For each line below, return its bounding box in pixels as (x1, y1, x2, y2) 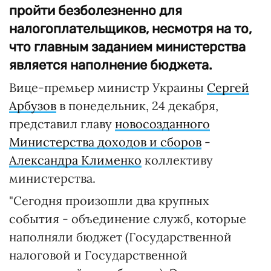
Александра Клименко (9, 152, 142, 168)
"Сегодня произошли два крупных (9, 193, 209, 208)
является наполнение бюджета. (9, 57, 212, 73)
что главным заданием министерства (9, 39, 246, 55)
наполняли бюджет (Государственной (9, 229, 232, 244)
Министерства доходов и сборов (9, 134, 201, 149)
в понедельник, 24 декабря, (56, 98, 218, 113)
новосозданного (115, 116, 210, 131)
